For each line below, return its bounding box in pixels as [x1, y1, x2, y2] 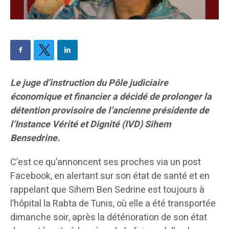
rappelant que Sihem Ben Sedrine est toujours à [10, 183, 204, 197]
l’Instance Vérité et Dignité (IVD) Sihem [10, 118, 171, 132]
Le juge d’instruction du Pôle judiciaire [10, 76, 168, 90]
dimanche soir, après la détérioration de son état [10, 211, 207, 225]
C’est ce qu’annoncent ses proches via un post [10, 155, 201, 170]
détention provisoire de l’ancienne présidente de [10, 104, 209, 118]
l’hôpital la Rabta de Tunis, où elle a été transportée [10, 197, 216, 211]
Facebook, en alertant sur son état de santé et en [10, 169, 210, 184]
